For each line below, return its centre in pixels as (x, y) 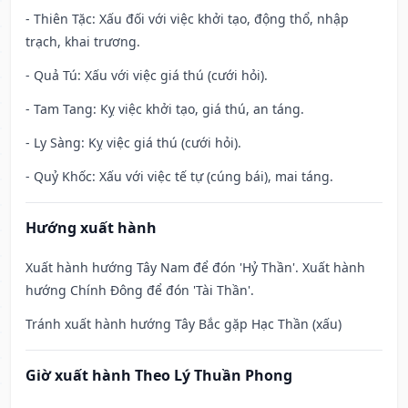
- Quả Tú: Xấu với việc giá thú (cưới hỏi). (147, 76)
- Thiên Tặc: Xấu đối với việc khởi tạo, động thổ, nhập (187, 19)
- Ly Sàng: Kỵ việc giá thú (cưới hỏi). (133, 143)
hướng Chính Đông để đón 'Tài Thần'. (140, 291)
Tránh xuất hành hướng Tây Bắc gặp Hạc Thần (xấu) (184, 324)
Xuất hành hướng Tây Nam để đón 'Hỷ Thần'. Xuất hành (195, 268)
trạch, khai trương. (83, 42)
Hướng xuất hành (91, 228)
